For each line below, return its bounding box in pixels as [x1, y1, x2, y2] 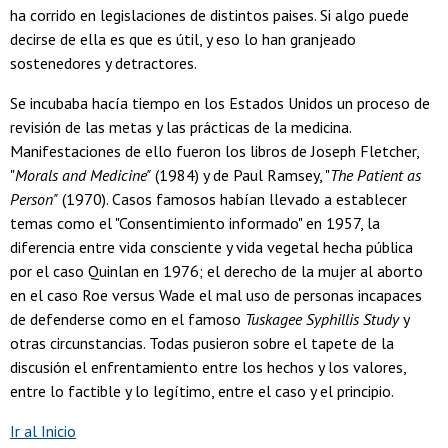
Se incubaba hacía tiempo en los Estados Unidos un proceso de [10, 92, 430, 113]
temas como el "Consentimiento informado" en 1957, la [10, 212, 380, 233]
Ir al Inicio [10, 420, 76, 441]
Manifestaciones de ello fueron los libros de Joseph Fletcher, [10, 140, 419, 161]
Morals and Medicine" [15, 164, 151, 185]
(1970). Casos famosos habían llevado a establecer [58, 188, 407, 209]
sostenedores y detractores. [10, 52, 197, 73]
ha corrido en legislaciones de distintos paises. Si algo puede [10, 4, 409, 25]
